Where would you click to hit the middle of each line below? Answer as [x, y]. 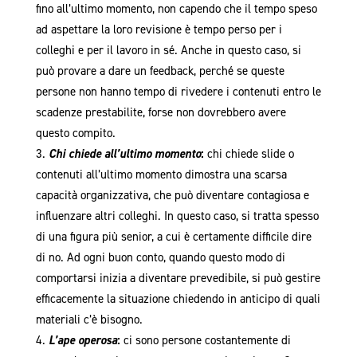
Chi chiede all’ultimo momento [124, 154]
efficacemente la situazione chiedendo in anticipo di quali [178, 299]
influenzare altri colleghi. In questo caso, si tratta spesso [177, 216]
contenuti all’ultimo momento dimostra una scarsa [161, 175]
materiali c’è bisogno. [90, 320]
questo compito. [75, 133]
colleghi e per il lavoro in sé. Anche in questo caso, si [168, 51]
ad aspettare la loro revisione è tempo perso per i [159, 30]
